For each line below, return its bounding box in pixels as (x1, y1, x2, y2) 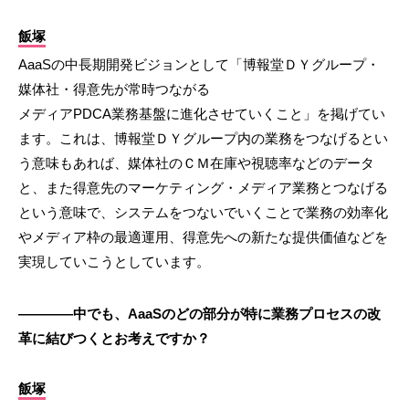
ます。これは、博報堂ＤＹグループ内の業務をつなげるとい (18, 131, 388, 147)
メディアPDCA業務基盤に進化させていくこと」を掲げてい (18, 106, 385, 122)
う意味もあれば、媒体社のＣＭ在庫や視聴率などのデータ (18, 155, 374, 172)
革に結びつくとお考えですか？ (18, 330, 210, 347)
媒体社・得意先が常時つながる (18, 81, 210, 98)
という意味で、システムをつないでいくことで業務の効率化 (18, 204, 388, 221)
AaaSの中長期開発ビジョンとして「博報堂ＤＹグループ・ (18, 57, 380, 73)
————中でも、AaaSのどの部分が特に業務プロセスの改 (18, 306, 381, 322)
